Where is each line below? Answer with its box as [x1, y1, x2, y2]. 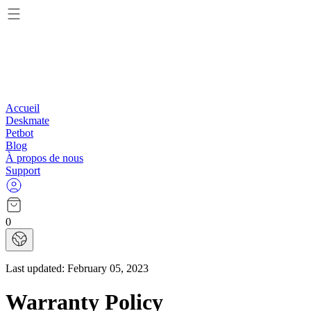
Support [6, 165, 40, 176]
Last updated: [6, 262, 67, 274]
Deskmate [6, 115, 49, 126]
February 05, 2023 [67, 262, 149, 274]
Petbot [6, 127, 33, 139]
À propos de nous [6, 152, 83, 164]
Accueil [6, 102, 40, 114]
